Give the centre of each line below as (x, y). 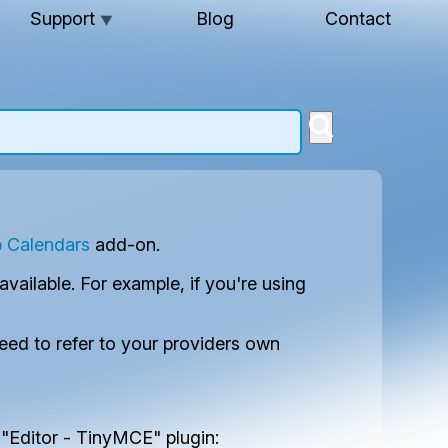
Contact (357, 18)
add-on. (125, 244)
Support (65, 18)
